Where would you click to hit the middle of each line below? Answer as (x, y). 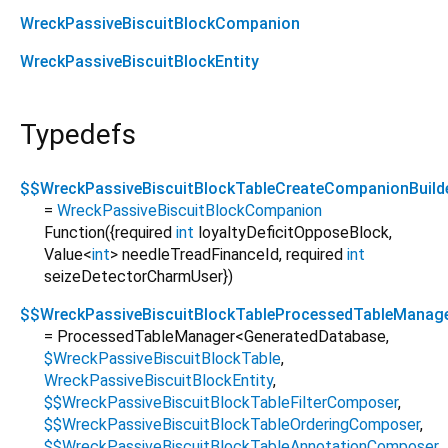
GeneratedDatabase (315, 337)
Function (74, 233)
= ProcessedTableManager (139, 337)
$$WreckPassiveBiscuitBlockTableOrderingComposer (232, 425)
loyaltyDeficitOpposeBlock (293, 233)
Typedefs (78, 135)
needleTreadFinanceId (200, 255)
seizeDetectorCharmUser (133, 277)
